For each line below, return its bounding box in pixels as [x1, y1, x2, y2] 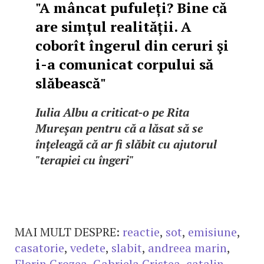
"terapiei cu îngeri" [35, 152, 134, 169]
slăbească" [35, 74, 106, 93]
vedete [70, 240, 105, 256]
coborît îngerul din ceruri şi [35, 36, 229, 55]
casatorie [15, 240, 64, 256]
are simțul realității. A [35, 17, 192, 37]
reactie [123, 224, 160, 240]
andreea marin [148, 240, 227, 256]
